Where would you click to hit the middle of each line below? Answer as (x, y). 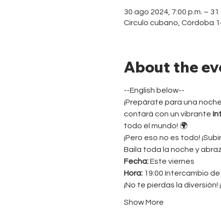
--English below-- (154, 90)
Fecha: (136, 161)
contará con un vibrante (168, 114)
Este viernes (171, 161)
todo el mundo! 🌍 (155, 126)
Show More (144, 202)
